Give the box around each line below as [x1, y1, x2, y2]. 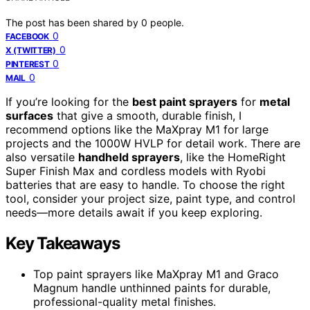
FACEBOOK [6, 30, 49, 42]
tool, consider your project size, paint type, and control [6, 191, 295, 206]
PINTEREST [6, 58, 50, 69]
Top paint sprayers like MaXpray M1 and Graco [33, 266, 279, 281]
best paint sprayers [132, 94, 237, 109]
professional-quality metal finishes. [33, 294, 216, 309]
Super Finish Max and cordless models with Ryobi [6, 163, 266, 178]
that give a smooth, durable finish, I [53, 108, 241, 122]
